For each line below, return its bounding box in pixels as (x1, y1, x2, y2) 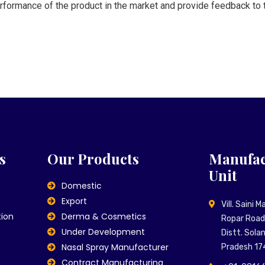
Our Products (47, 149, 139, 168)
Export (62, 195, 88, 207)
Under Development (62, 226, 146, 238)
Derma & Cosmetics (62, 211, 147, 222)
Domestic (62, 180, 102, 192)
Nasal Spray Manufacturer (62, 241, 169, 253)
